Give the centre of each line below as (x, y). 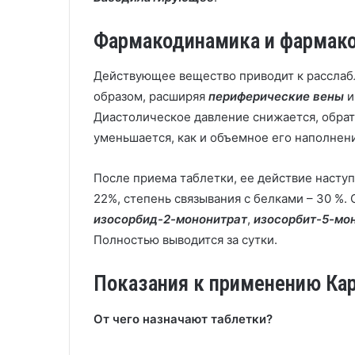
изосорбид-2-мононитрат (170, 219)
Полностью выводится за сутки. (185, 240)
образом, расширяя (151, 96)
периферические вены (276, 96)
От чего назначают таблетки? (183, 319)
